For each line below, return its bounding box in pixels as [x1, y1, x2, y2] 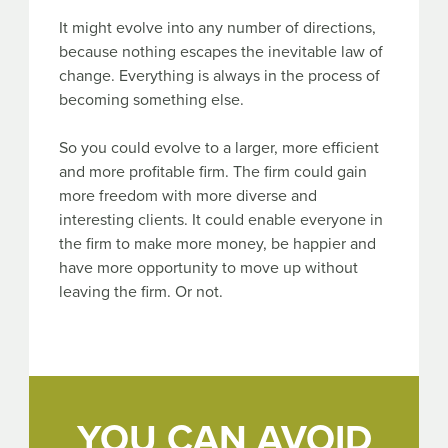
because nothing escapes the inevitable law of [59, 41, 383, 62]
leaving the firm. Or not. [59, 281, 223, 302]
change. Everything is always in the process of [59, 65, 380, 86]
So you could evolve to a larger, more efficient [59, 137, 379, 158]
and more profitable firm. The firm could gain [59, 161, 367, 182]
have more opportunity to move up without [59, 257, 358, 278]
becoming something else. [59, 89, 244, 110]
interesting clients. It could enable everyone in [59, 209, 383, 230]
